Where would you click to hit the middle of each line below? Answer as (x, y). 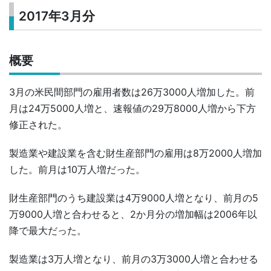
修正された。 (38, 124)
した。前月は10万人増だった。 (77, 169)
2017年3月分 (57, 16)
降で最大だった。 (48, 230)
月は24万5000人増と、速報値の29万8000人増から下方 (132, 108)
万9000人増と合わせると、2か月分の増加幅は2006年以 (133, 214)
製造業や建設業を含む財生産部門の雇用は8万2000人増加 (135, 153)
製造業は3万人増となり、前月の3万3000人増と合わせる (134, 259)
